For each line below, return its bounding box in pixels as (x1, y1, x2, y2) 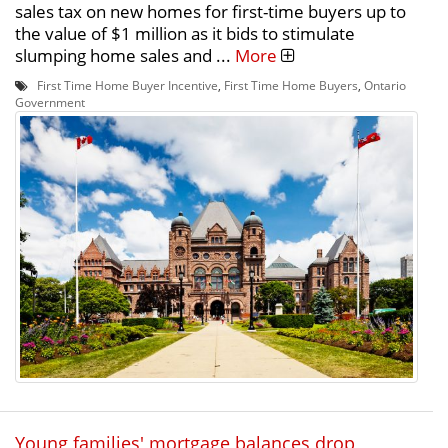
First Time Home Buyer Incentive (37, 76, 218, 93)
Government (15, 93, 85, 110)
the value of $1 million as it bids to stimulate (15, 21, 355, 45)
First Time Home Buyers (224, 76, 358, 93)
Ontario (364, 76, 406, 93)
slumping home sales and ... (15, 43, 235, 67)
